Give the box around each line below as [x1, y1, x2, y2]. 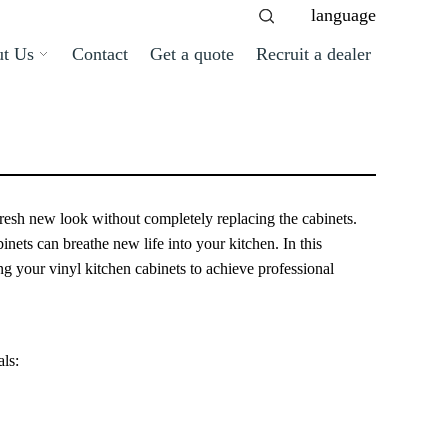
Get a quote [150, 44, 234, 64]
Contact [72, 44, 128, 64]
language [311, 4, 376, 25]
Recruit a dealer [256, 44, 371, 64]
